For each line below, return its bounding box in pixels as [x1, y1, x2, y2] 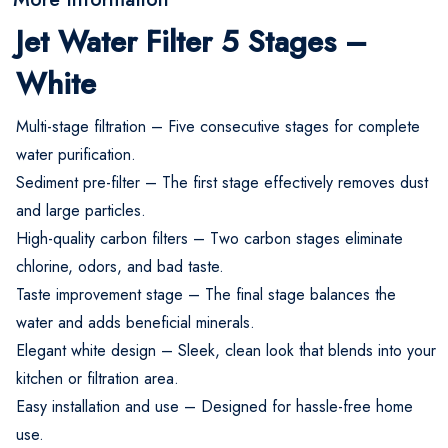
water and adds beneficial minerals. [16, 310, 255, 334]
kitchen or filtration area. [16, 366, 179, 390]
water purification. [16, 142, 136, 166]
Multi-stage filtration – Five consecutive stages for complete [16, 114, 420, 138]
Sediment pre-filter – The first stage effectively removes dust [16, 170, 428, 194]
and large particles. [16, 198, 146, 222]
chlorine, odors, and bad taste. [16, 254, 224, 278]
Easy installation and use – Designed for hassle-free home [16, 394, 413, 418]
